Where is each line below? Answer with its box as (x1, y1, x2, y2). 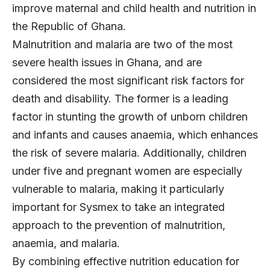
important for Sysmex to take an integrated (12, 200, 225, 213)
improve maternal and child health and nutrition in (12, 1, 256, 14)
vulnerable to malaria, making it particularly (12, 182, 224, 195)
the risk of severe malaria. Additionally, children (12, 146, 246, 159)
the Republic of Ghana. (12, 19, 126, 33)
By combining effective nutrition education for (12, 254, 239, 268)
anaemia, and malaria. (12, 236, 120, 250)
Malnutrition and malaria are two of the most (12, 37, 233, 51)
